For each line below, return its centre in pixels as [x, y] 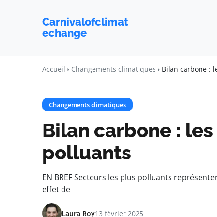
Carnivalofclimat [85, 22]
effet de [56, 189]
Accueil [54, 69]
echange [64, 33]
